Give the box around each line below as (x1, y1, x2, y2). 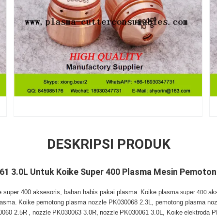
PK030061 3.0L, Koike (120, 209, 183, 216)
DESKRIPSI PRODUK (46, 136, 170, 152)
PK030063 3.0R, (52, 209, 98, 216)
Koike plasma (140, 188, 179, 196)
